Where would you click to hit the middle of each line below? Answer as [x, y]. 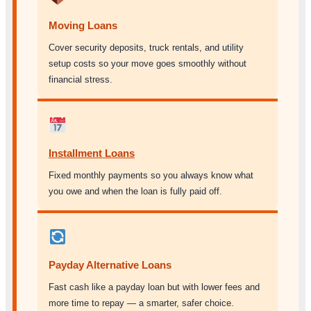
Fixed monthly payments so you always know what [151, 175]
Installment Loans [92, 153]
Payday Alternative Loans [110, 264]
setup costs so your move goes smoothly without [148, 63]
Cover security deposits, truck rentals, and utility [146, 47]
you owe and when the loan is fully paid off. [135, 191]
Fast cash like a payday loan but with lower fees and [154, 287]
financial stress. [81, 79]
